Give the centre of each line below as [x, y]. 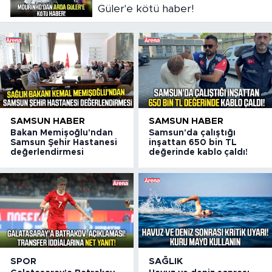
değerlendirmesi [47, 153]
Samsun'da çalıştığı [192, 133]
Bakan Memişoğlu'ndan [62, 133]
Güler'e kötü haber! [145, 8]
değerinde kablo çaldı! [199, 153]
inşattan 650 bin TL [193, 143]
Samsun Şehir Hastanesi [64, 143]
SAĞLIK [166, 261]
